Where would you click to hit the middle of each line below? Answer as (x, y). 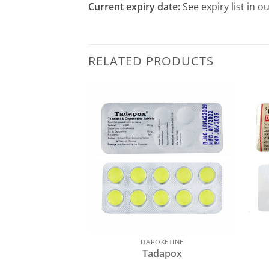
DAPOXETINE (162, 242)
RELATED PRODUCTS (151, 61)
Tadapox (162, 254)
